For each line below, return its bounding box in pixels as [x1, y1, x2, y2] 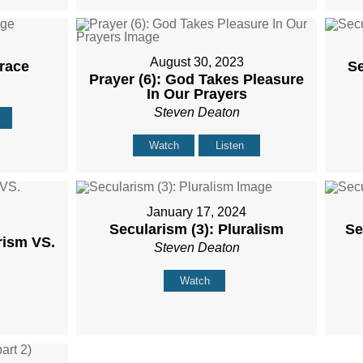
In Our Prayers [146, 86, 247, 103]
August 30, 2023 [149, 55, 244, 70]
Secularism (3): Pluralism [109, 221, 284, 238]
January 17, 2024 [147, 205, 247, 220]
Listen [215, 139, 244, 152]
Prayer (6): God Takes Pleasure [89, 71, 305, 88]
